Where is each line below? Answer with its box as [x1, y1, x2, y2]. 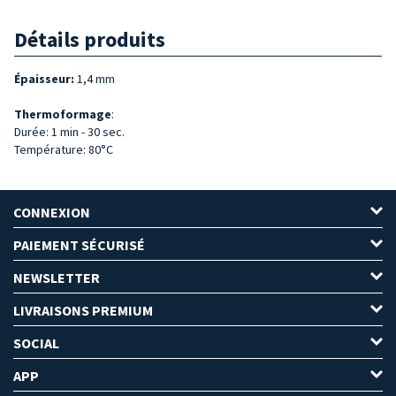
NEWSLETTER [13, 268, 100, 286]
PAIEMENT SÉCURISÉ [13, 235, 145, 254]
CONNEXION [13, 202, 90, 221]
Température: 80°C [14, 141, 113, 157]
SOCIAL [13, 333, 59, 352]
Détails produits [14, 25, 165, 53]
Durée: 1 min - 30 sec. [14, 123, 125, 140]
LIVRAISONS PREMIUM [13, 301, 153, 319]
